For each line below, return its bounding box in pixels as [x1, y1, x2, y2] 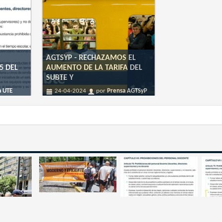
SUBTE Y [46, 74, 73, 82]
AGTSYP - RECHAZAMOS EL [46, 54, 136, 62]
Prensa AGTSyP [107, 87, 147, 94]
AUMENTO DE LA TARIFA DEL [46, 64, 142, 72]
